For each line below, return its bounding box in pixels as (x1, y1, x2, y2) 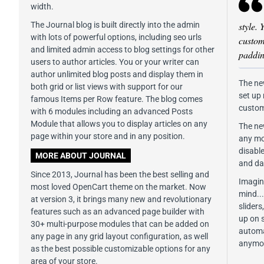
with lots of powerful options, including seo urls (31, 32, 202, 42)
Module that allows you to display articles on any (31, 118, 207, 128)
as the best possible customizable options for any (31, 243, 210, 253)
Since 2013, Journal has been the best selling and (31, 169, 209, 179)
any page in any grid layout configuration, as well (31, 231, 208, 241)
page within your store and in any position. (31, 131, 185, 141)
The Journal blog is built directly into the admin (31, 19, 200, 29)
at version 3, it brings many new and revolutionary (31, 194, 212, 204)
